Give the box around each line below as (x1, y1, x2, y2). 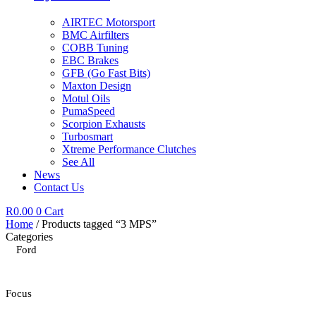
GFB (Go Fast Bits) (62, 66, 150, 79)
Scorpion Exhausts (62, 117, 145, 130)
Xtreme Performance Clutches (62, 142, 196, 155)
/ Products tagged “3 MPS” (33, 217, 157, 230)
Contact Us (34, 181, 84, 193)
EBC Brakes (62, 54, 119, 66)
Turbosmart (62, 130, 113, 142)
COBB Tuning (62, 41, 128, 54)
